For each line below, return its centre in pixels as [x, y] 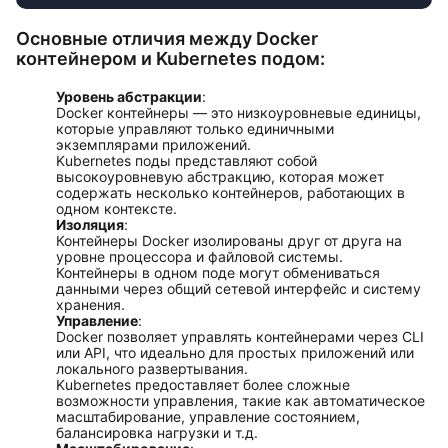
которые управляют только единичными [195, 128]
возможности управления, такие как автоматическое [240, 400]
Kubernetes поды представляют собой [186, 160]
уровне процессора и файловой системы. [199, 256]
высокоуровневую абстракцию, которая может [220, 176]
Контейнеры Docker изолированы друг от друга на [229, 240]
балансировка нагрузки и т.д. [157, 432]
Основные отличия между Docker [167, 38]
